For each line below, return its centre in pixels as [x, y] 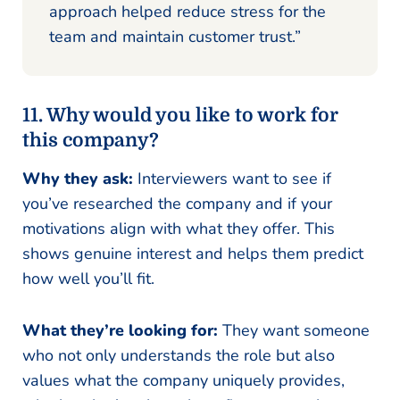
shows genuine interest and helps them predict [193, 253]
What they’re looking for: [120, 330]
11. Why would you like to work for [180, 115]
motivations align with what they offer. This [179, 228]
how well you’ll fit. [88, 278]
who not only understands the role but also [179, 355]
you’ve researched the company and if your [177, 203]
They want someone [294, 330]
